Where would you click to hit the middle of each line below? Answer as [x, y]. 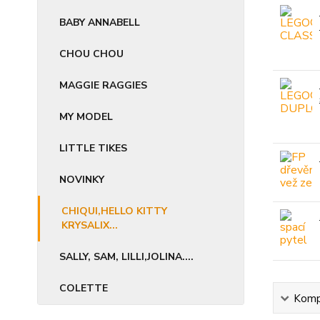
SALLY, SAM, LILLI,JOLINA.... [126, 257]
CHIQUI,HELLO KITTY [114, 211]
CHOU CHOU [91, 54]
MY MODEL [86, 117]
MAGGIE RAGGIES [103, 86]
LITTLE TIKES [93, 149]
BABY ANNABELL [100, 23]
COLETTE [84, 289]
